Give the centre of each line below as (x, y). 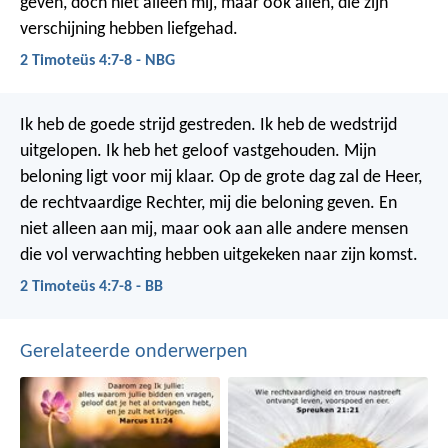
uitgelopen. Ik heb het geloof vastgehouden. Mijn (198, 151)
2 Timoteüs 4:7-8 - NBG (97, 60)
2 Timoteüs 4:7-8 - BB (91, 287)
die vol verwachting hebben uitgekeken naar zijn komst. (219, 255)
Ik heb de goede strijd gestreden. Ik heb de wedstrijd (208, 125)
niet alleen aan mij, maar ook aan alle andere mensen (214, 229)
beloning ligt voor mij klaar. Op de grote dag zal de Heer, (221, 177)
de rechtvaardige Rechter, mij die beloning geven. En (208, 203)
